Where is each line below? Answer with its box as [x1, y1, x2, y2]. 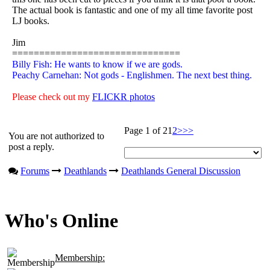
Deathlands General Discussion [121, 165, 240, 176]
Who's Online [5, 210, 118, 232]
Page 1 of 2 [124, 125, 168, 136]
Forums [20, 165, 49, 176]
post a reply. [8, 141, 54, 152]
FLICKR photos [92, 91, 155, 102]
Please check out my [12, 91, 92, 102]
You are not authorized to [8, 130, 104, 141]
